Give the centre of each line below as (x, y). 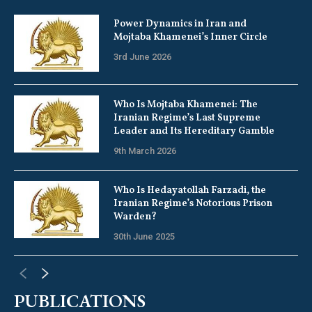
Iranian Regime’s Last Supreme (187, 118)
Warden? (135, 217)
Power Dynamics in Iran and (180, 24)
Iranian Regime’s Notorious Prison (193, 203)
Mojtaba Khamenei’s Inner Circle (190, 38)
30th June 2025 (144, 236)
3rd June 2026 (142, 57)
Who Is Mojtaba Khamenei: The (185, 105)
